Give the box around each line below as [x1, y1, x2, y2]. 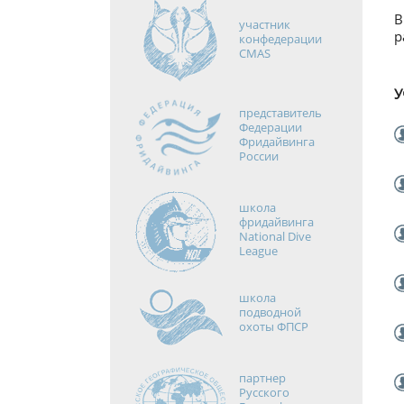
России [238, 148, 279, 164]
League [238, 243, 278, 259]
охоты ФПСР [238, 318, 308, 335]
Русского [238, 384, 289, 400]
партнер [238, 370, 286, 386]
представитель [238, 105, 322, 121]
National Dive [238, 228, 311, 244]
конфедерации [238, 31, 322, 47]
